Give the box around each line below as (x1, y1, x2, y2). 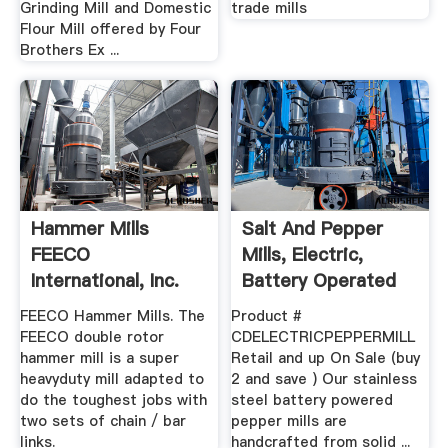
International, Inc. (30, 268, 179, 294)
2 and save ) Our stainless (231, 368, 418, 389)
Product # (231, 305, 303, 326)
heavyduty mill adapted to (19, 368, 204, 389)
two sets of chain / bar (19, 410, 186, 431)
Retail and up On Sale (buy (231, 347, 421, 368)
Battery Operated (242, 268, 397, 294)
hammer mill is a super (19, 347, 179, 368)
